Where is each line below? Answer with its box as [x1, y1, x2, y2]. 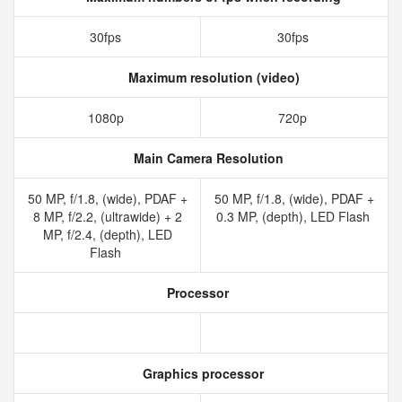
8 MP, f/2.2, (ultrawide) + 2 [32, 207, 182, 225]
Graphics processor [138, 364, 264, 382]
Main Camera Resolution [129, 149, 284, 167]
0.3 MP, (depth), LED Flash [215, 207, 373, 225]
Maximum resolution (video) [124, 68, 300, 86]
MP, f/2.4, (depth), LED [42, 225, 172, 243]
